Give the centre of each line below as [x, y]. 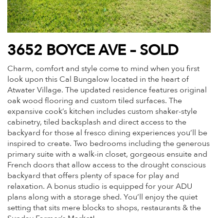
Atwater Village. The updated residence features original [107, 90]
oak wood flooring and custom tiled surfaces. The [95, 101]
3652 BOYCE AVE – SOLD [93, 50]
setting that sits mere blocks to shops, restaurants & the [104, 208]
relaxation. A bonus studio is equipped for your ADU [100, 186]
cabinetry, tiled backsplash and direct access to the [97, 122]
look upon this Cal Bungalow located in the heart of [98, 79]
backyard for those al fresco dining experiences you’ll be [107, 133]
